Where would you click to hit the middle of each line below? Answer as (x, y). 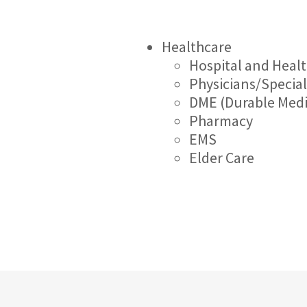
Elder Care (222, 158)
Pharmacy (221, 121)
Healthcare (197, 47)
